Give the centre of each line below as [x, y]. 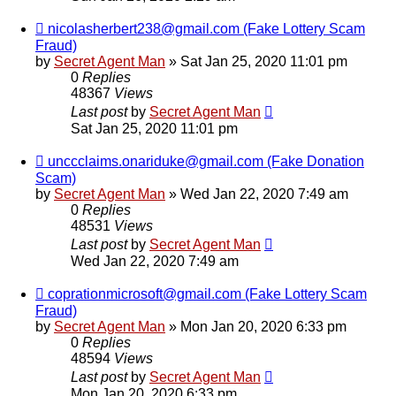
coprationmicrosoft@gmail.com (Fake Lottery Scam [207, 294]
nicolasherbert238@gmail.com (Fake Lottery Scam [206, 29]
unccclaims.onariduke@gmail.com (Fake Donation [206, 162]
